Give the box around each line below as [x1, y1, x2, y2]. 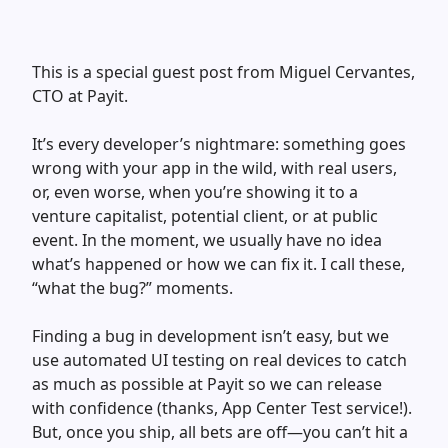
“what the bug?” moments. [32, 277, 233, 299]
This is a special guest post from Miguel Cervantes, [32, 61, 415, 83]
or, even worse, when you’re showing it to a [32, 181, 358, 203]
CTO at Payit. [32, 85, 128, 107]
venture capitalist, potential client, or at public [32, 205, 378, 227]
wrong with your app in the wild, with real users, [32, 157, 397, 179]
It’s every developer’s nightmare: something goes [32, 133, 406, 155]
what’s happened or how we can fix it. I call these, [32, 253, 405, 275]
